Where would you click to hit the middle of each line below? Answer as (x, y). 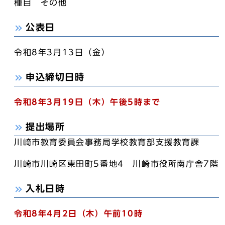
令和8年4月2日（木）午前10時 (79, 213)
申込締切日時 (55, 77)
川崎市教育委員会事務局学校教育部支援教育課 (107, 142)
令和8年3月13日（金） (62, 52)
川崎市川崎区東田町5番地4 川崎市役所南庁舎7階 (117, 164)
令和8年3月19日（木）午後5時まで (87, 102)
